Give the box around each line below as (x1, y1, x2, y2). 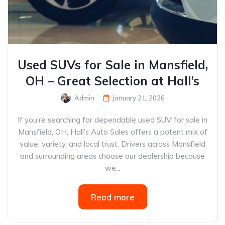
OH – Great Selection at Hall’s (26, 73, 199, 88)
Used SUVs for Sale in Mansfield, (17, 57, 208, 72)
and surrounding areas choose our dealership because (20, 151, 205, 161)
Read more (90, 192, 135, 202)
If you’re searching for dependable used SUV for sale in (18, 115, 207, 125)
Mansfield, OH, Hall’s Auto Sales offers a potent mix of (18, 127, 207, 137)
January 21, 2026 (112, 94, 165, 102)
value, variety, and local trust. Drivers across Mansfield (20, 139, 205, 149)
